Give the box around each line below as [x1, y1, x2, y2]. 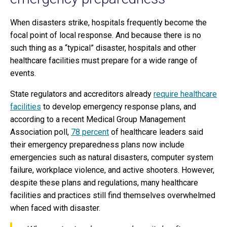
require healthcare [154, 89, 217, 99]
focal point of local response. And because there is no [10, 30, 201, 41]
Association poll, [10, 127, 71, 137]
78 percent [71, 127, 109, 137]
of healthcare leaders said [109, 127, 203, 137]
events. [10, 68, 36, 79]
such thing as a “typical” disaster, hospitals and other [10, 43, 196, 53]
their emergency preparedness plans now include [10, 140, 184, 150]
